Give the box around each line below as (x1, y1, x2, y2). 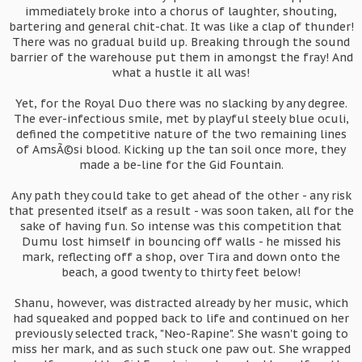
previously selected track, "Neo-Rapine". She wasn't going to (14, 326, 348, 341)
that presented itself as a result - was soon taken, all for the (8, 204, 354, 218)
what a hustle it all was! (112, 65, 250, 80)
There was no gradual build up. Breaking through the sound (12, 35, 350, 49)
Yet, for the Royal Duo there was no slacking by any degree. (15, 96, 347, 111)
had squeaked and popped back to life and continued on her (13, 311, 349, 326)
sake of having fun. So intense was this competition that (20, 219, 342, 234)
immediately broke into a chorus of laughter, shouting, (25, 4, 337, 19)
